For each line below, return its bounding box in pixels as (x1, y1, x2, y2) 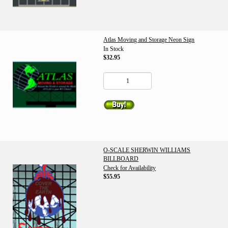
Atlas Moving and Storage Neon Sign (103, 36, 195, 43)
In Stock (103, 45, 124, 52)
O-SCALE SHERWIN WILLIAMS (103, 147, 191, 154)
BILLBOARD (103, 155, 139, 162)
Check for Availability (103, 164, 156, 172)
